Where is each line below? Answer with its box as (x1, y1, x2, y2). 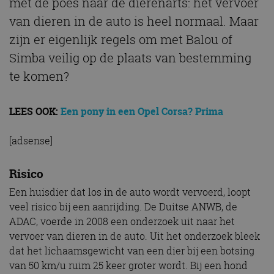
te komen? (9, 67, 69, 84)
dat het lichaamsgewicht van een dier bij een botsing (9, 243, 254, 257)
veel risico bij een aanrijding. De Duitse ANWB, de (9, 199, 237, 213)
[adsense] (9, 133, 53, 147)
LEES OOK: (9, 104, 61, 118)
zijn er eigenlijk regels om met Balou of (9, 31, 232, 48)
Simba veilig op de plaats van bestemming (9, 49, 251, 66)
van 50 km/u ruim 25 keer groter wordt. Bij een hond (9, 258, 248, 272)
